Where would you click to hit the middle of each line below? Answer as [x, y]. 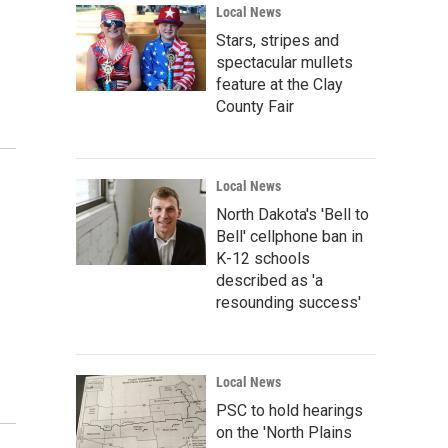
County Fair [255, 106]
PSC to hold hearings [289, 410]
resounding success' [288, 302]
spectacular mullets [284, 62]
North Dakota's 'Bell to [292, 214]
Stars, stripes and [277, 40]
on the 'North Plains [284, 432]
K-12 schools [263, 258]
